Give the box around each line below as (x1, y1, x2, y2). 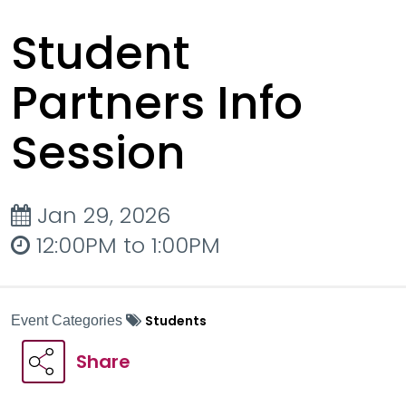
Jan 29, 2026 (31, 200, 170, 230)
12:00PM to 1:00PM (30, 230, 220, 260)
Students (145, 312, 207, 330)
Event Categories (11, 313, 126, 328)
